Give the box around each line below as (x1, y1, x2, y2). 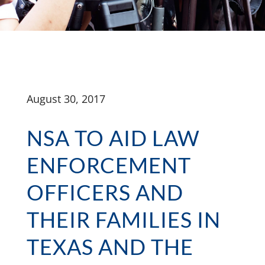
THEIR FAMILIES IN (26, 206, 221, 232)
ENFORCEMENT (26, 151, 191, 178)
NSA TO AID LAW (26, 124, 200, 151)
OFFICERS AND (26, 179, 183, 205)
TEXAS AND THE (26, 233, 193, 260)
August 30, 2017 (26, 91, 105, 106)
